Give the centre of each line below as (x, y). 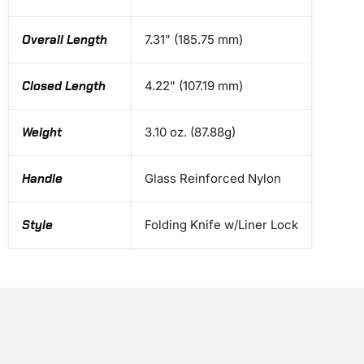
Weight (42, 133)
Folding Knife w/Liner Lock (221, 225)
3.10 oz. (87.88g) (190, 132)
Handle (42, 179)
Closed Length (64, 87)
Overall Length (65, 40)
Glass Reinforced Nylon (213, 179)
